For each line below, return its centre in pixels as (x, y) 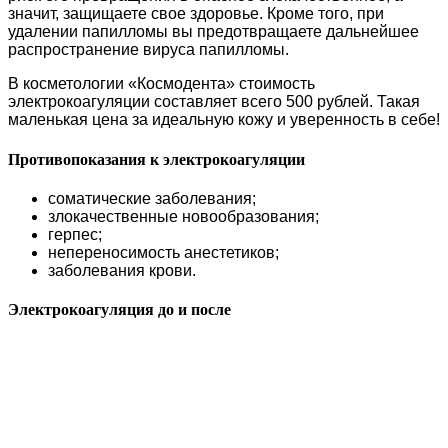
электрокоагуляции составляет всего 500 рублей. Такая (214, 102)
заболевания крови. (122, 270)
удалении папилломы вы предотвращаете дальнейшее (213, 32)
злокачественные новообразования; (183, 216)
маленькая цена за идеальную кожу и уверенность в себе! (224, 120)
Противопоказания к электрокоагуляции (156, 159)
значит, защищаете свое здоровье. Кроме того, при (196, 14)
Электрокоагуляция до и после (119, 310)
